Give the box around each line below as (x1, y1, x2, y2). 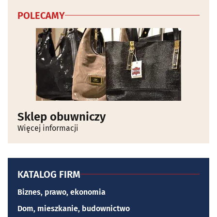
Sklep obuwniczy (17, 109, 106, 124)
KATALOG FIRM (17, 168, 80, 180)
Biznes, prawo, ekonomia (17, 187, 106, 197)
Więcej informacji (17, 123, 78, 133)
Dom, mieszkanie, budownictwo (17, 203, 130, 213)
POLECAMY (17, 9, 65, 21)
